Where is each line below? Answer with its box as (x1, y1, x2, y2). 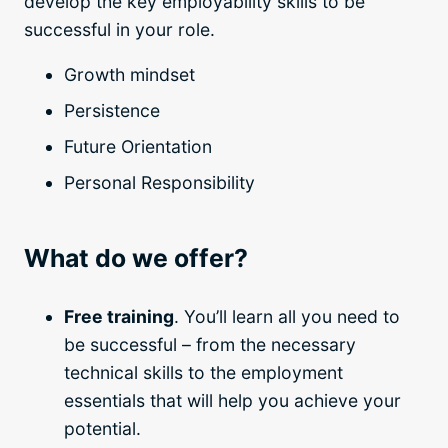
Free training (64, 306, 174, 328)
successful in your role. (24, 18, 215, 40)
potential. (64, 418, 146, 440)
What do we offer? (24, 243, 248, 274)
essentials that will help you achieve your (64, 390, 401, 412)
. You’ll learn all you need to (174, 306, 400, 328)
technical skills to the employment (64, 362, 343, 384)
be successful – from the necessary (64, 334, 356, 356)
